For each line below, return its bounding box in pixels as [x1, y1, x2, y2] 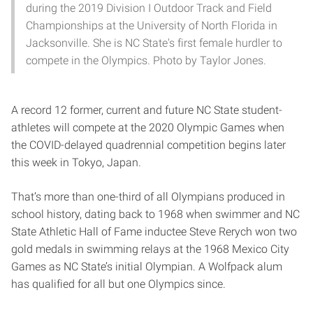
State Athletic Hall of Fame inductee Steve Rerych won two [11, 224, 297, 238]
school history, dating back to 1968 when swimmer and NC [11, 207, 300, 221]
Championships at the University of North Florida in [26, 18, 277, 32]
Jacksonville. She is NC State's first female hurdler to [26, 36, 282, 50]
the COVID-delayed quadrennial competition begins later [11, 138, 286, 152]
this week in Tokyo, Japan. [11, 155, 141, 169]
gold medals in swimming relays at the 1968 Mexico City [11, 242, 289, 256]
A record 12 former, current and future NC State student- [11, 103, 282, 117]
